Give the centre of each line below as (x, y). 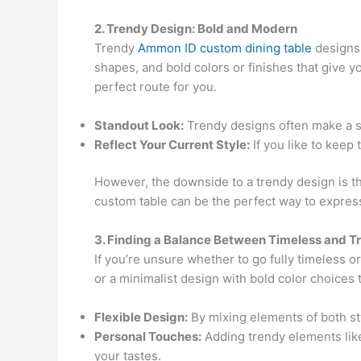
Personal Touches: (148, 336)
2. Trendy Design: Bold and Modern (196, 28)
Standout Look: (139, 125)
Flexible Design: (141, 317)
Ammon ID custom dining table (225, 48)
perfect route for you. (156, 86)
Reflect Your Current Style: (172, 144)
